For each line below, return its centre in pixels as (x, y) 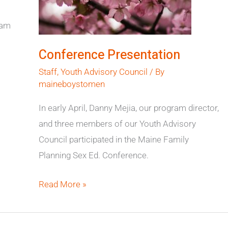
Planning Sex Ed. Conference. (93, 155)
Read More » (62, 184)
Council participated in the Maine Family (113, 139)
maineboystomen (72, 84)
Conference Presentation (109, 55)
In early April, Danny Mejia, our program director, (129, 108)
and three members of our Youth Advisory (117, 124)
